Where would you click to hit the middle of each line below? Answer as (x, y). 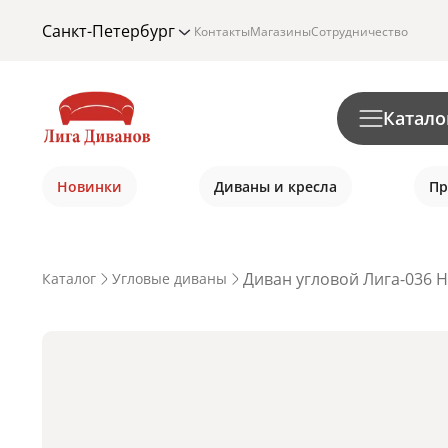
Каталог (69, 278)
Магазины (280, 31)
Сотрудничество (359, 31)
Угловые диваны (169, 278)
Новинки (89, 186)
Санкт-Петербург (108, 31)
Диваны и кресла (275, 186)
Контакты (222, 31)
